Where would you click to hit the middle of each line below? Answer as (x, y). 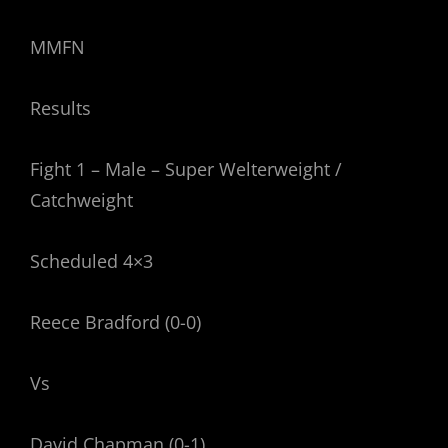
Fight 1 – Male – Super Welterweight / (186, 169)
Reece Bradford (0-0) (115, 322)
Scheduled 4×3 (91, 261)
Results (60, 108)
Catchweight (84, 200)
